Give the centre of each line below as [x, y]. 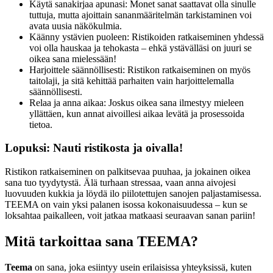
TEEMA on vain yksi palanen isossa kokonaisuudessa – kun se [126, 204]
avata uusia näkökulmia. [76, 26]
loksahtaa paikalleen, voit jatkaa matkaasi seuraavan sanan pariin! [130, 215]
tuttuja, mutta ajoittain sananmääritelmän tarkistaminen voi [140, 15]
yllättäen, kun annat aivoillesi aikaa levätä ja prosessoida [137, 113]
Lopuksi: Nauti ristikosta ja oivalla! [94, 148]
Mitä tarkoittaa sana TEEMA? [101, 241]
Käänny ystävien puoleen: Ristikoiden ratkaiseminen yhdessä [147, 37]
